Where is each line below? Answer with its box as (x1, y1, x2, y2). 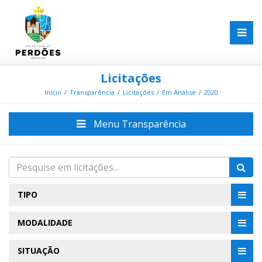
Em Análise (161, 88, 196, 97)
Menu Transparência (91, 118, 186, 131)
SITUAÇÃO (18, 245, 60, 257)
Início (44, 88, 61, 97)
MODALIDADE (18, 217, 73, 229)
